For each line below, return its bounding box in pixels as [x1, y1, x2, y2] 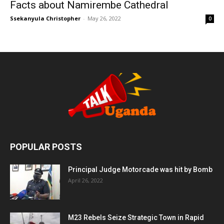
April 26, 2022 [68, 176, 103, 184]
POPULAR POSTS [10, 141, 82, 152]
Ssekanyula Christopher [10, 14, 80, 22]
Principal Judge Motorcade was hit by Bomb [68, 165, 212, 174]
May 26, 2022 [87, 14, 121, 22]
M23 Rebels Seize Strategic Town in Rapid [68, 213, 204, 222]
